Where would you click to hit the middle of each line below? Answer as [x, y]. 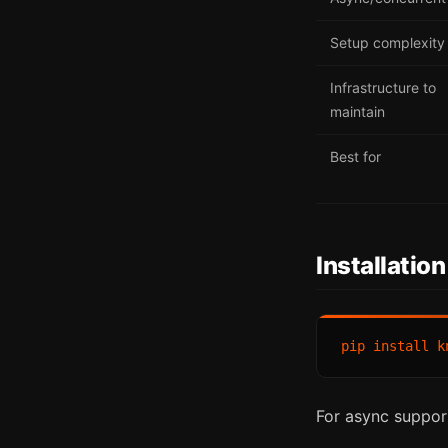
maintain [357, 111]
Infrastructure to [383, 87]
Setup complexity [387, 42]
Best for [355, 156]
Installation [381, 265]
